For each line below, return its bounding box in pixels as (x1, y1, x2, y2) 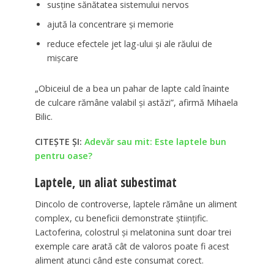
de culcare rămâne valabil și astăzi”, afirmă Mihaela (34, 96, 238, 108)
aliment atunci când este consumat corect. (34, 254, 204, 267)
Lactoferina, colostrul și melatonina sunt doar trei (34, 226, 231, 239)
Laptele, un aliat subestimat (34, 173, 177, 191)
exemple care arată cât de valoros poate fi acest (34, 240, 229, 253)
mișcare (46, 51, 78, 64)
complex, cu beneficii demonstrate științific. (34, 212, 208, 224)
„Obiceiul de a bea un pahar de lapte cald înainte (34, 82, 229, 94)
